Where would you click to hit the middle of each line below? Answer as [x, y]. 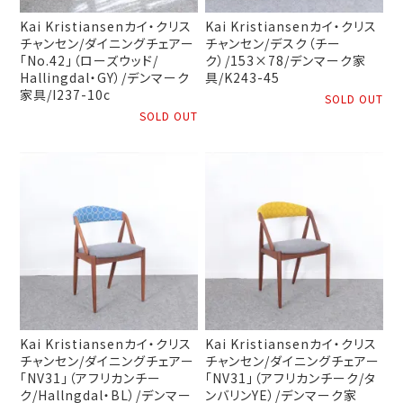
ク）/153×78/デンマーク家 [286, 61]
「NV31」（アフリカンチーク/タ [291, 377]
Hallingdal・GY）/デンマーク [105, 78]
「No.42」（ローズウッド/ [90, 61]
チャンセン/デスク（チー [273, 44]
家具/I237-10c [66, 95]
